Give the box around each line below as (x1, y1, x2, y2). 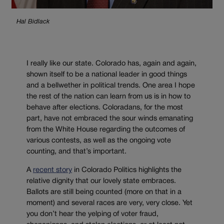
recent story (33, 166, 72, 173)
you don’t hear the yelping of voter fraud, (26, 210, 158, 217)
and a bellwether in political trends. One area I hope (26, 82, 195, 89)
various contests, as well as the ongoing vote (26, 137, 171, 144)
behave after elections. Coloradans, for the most (26, 104, 183, 111)
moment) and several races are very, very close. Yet (26, 199, 192, 206)
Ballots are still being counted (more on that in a (26, 188, 181, 195)
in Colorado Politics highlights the (72, 166, 181, 173)
